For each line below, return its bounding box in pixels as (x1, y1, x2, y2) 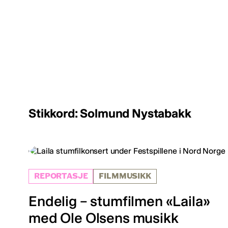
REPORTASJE (34, 172, 88, 181)
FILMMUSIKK (99, 172, 151, 181)
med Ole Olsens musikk (28, 210, 179, 227)
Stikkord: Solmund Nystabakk (28, 106, 191, 121)
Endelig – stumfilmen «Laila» (28, 193, 210, 210)
